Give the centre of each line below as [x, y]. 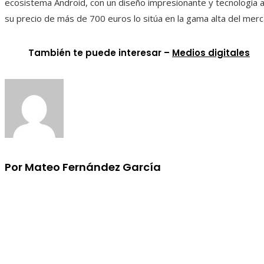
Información [39, 199]
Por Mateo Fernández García [83, 167]
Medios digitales [211, 53]
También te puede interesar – [100, 53]
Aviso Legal [51, 228]
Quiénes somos [60, 244]
